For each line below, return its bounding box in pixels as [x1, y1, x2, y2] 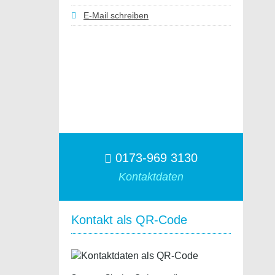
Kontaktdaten [118, 171, 184, 183]
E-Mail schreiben [83, 10, 149, 20]
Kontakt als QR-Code [71, 213, 187, 227]
